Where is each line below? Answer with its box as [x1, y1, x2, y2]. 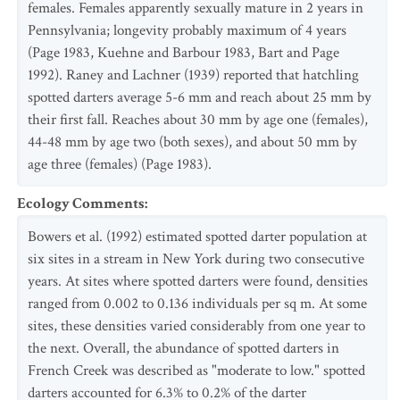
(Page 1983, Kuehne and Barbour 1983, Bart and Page [28, 43, 339, 62]
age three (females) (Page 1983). [28, 154, 212, 174]
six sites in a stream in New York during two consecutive [28, 249, 364, 269]
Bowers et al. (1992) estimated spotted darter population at [28, 227, 367, 246]
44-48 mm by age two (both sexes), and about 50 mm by [28, 132, 357, 152]
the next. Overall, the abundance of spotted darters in [28, 338, 339, 358]
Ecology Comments [17, 194, 145, 213]
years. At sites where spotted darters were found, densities [28, 271, 368, 291]
